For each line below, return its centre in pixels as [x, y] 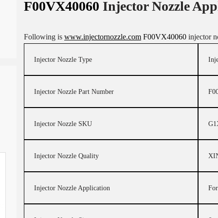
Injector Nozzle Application [72, 188]
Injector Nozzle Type [63, 59]
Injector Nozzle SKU [63, 124]
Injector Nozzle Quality [66, 156]
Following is [44, 37]
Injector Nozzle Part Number [74, 91]
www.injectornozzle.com [102, 37]
